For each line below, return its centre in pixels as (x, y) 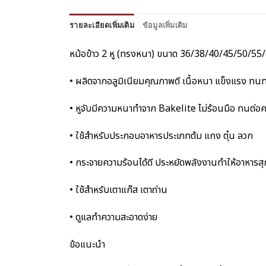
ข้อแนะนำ (87, 244)
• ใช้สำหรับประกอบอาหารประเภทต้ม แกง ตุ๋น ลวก (161, 136)
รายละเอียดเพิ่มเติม (102, 26)
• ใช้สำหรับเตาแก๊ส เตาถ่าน (118, 190)
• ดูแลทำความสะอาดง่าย (113, 217)
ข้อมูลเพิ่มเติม (165, 26)
